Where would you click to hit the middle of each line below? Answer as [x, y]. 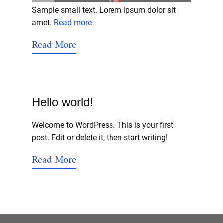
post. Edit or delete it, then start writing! [100, 138]
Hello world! [62, 102]
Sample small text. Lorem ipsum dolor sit [104, 10]
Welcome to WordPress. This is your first [103, 125]
